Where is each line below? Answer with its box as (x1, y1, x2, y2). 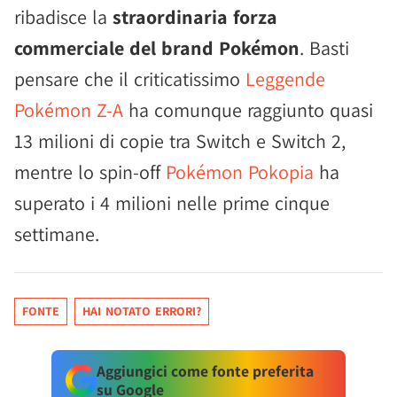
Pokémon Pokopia (166, 160, 314, 184)
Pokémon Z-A (14, 97, 123, 122)
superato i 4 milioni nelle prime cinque (14, 191, 330, 215)
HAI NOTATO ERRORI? (82, 303, 201, 319)
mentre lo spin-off (14, 160, 166, 184)
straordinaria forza (113, 4, 277, 29)
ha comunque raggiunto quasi (123, 97, 373, 122)
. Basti (300, 35, 349, 60)
